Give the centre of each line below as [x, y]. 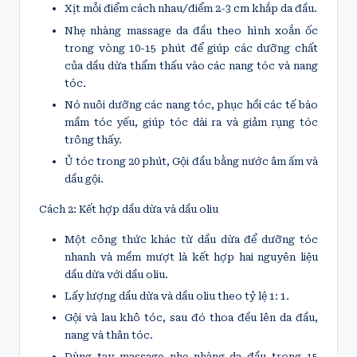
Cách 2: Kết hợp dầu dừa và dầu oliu [129, 209]
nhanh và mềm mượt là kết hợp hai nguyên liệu [191, 257]
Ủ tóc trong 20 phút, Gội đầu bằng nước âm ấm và [191, 161]
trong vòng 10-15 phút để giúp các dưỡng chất [191, 48]
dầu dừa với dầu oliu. [116, 274]
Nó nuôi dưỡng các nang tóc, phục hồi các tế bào [191, 104]
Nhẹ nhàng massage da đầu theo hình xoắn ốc [191, 30]
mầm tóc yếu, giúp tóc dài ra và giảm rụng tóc [191, 122]
